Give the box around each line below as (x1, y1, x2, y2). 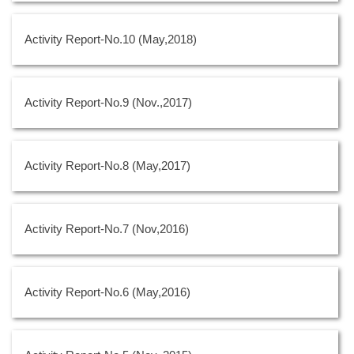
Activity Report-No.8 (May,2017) (24, 158, 190, 172)
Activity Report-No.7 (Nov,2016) (24, 221, 189, 235)
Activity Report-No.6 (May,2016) (24, 284, 190, 299)
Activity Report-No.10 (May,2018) (24, 32, 197, 46)
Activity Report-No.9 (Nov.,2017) (24, 95, 192, 109)
